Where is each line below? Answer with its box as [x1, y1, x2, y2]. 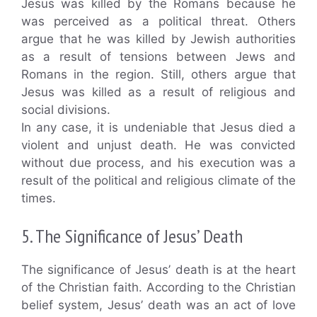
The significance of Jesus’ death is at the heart [21, 263, 296, 277]
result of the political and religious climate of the [21, 173, 296, 188]
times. [21, 190, 56, 205]
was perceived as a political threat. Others [21, 13, 296, 28]
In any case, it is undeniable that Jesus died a [21, 120, 296, 134]
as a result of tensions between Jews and [21, 49, 296, 64]
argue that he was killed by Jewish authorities [21, 31, 296, 46]
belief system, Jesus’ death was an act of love [21, 298, 296, 313]
